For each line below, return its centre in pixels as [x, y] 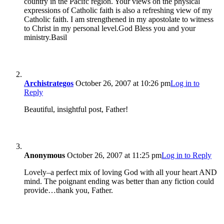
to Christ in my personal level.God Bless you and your [110, 28]
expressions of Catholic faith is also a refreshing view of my [118, 10]
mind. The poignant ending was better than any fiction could [119, 181]
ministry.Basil [45, 37]
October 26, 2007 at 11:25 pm [113, 155]
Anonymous [44, 155]
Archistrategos [49, 83]
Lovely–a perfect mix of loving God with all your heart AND [120, 172]
